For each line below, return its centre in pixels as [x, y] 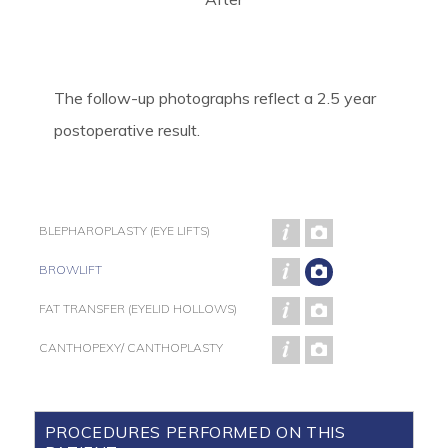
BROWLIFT [70, 269]
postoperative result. [126, 130]
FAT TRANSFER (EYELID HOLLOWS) [137, 308]
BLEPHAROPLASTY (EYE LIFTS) [124, 230]
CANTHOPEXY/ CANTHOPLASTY [130, 347]
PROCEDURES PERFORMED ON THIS [195, 432]
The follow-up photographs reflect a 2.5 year [214, 98]
